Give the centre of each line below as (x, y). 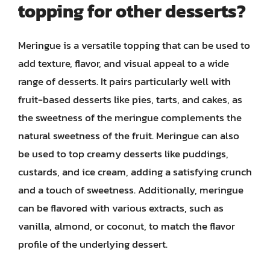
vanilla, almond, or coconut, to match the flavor (127, 226)
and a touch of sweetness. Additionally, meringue (131, 190)
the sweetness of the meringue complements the (130, 117)
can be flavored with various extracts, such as (121, 208)
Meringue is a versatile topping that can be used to (134, 45)
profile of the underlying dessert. (93, 244)
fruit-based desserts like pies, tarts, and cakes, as (130, 99)
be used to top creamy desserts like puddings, (123, 153)
